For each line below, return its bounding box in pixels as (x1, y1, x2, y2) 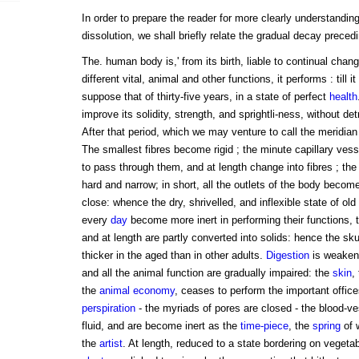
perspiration (81, 302, 135, 315)
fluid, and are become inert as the (81, 320, 240, 333)
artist (99, 337, 123, 350)
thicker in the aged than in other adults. (81, 249, 266, 262)
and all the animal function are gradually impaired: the (81, 267, 333, 280)
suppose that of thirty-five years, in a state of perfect (81, 91, 329, 103)
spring (312, 320, 341, 333)
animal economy (99, 284, 175, 297)
